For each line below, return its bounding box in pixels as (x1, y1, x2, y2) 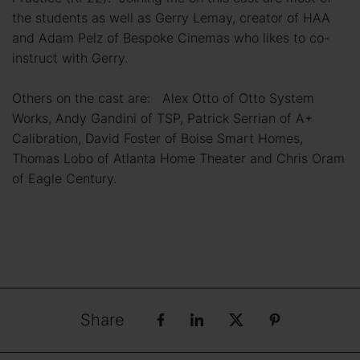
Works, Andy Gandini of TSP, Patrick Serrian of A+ (12, 108, 313, 127)
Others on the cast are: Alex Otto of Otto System (12, 88, 314, 107)
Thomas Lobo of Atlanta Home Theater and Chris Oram (12, 149, 345, 167)
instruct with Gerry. (12, 48, 128, 67)
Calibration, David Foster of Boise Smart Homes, (12, 129, 303, 147)
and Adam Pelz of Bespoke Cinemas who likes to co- (12, 28, 329, 47)
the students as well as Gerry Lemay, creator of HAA (12, 8, 330, 27)
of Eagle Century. (12, 169, 117, 187)
